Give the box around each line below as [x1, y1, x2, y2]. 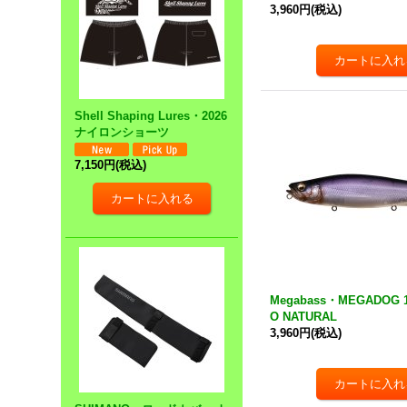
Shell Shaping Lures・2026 [74, 109, 228, 123]
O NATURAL [270, 310, 338, 323]
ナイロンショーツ [74, 125, 170, 139]
